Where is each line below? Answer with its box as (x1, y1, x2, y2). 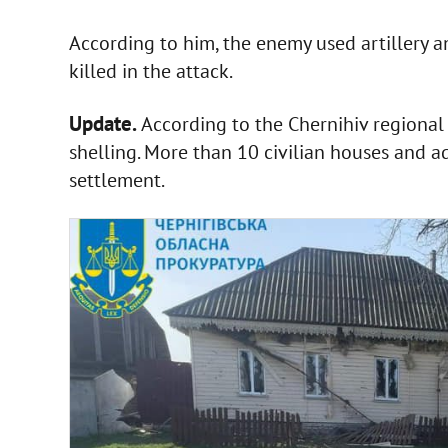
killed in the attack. (68, 58, 233, 85)
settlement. (68, 167, 165, 194)
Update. (68, 110, 141, 138)
